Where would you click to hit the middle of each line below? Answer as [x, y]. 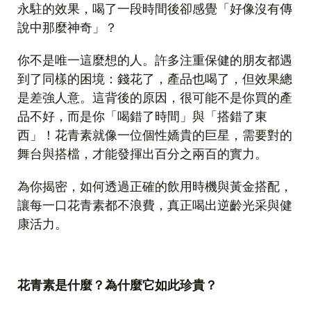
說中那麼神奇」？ [67, 28]
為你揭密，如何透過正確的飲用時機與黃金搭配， [155, 187]
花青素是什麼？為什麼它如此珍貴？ [117, 285]
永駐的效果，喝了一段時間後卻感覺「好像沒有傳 [155, 9]
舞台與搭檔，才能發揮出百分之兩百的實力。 [142, 154]
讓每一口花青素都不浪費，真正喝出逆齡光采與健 [155, 205]
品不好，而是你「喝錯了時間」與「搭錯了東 [142, 117]
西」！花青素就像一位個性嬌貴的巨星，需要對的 [155, 135]
